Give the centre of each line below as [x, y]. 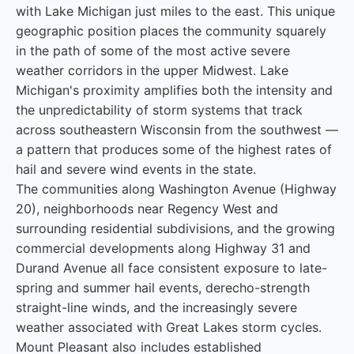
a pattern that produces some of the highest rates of [174, 149]
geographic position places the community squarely [171, 31]
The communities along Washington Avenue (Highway [176, 189]
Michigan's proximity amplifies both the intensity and [174, 90]
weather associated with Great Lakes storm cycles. [169, 327]
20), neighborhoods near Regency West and [147, 209]
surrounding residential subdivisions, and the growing [175, 228]
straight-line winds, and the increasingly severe [156, 307]
